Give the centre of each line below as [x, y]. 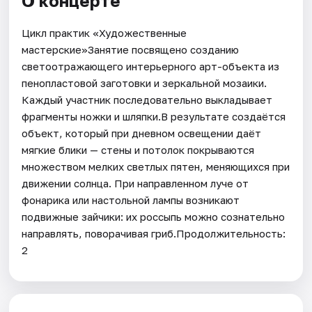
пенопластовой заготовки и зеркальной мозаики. [145, 83]
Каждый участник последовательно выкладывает [147, 99]
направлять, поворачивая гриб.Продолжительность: [154, 233]
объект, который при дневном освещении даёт [142, 133]
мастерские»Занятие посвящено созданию [131, 49]
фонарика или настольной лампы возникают [131, 200]
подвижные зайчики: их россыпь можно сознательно [154, 216]
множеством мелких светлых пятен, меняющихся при [156, 166]
